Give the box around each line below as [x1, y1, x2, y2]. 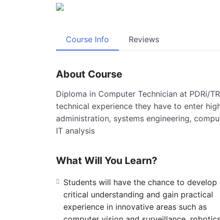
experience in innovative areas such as [63, 201, 207, 212]
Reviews [129, 34, 159, 44]
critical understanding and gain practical [63, 189, 213, 199]
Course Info [66, 34, 109, 44]
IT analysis [56, 125, 95, 136]
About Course [56, 68, 122, 80]
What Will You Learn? [56, 154, 157, 166]
